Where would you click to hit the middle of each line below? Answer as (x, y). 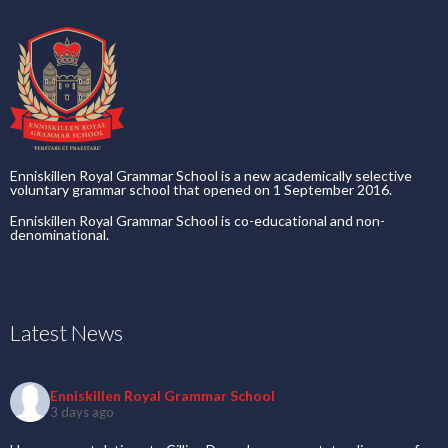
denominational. (59, 235)
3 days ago (82, 411)
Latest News (66, 333)
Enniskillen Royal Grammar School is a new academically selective (211, 176)
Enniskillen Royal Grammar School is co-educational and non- (197, 221)
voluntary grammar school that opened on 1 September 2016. (201, 190)
